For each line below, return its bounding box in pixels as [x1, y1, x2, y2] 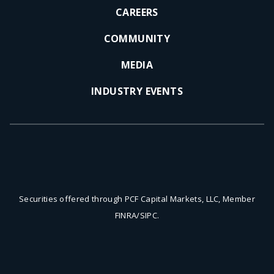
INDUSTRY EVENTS [91, 84, 183, 98]
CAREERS [116, 6, 158, 20]
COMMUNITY [103, 32, 171, 46]
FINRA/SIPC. [114, 210, 160, 221]
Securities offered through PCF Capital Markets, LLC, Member [18, 193, 256, 205]
